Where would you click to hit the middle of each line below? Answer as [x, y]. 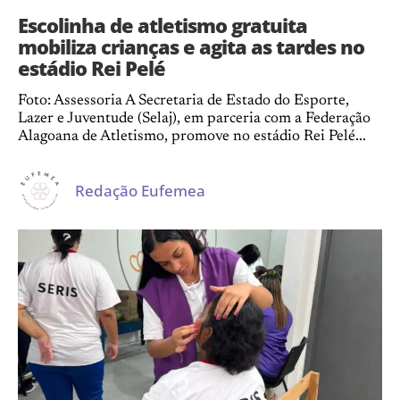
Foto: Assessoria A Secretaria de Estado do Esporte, [183, 101]
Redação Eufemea [140, 190]
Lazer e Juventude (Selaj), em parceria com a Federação [194, 119]
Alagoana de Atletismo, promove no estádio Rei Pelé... [192, 137]
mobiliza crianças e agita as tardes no [191, 46]
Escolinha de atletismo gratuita [162, 25]
